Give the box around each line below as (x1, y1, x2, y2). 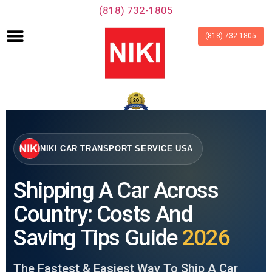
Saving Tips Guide (13, 224, 182, 251)
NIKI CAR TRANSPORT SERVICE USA (40, 143, 193, 153)
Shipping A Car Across (13, 177, 219, 203)
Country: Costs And (13, 200, 192, 227)
